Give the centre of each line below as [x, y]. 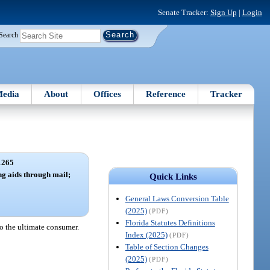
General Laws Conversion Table [177, 198]
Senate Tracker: [184, 12]
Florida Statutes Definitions [170, 222]
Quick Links [173, 176]
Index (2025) [146, 234]
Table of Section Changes [167, 246]
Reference [166, 94]
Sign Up [223, 12]
